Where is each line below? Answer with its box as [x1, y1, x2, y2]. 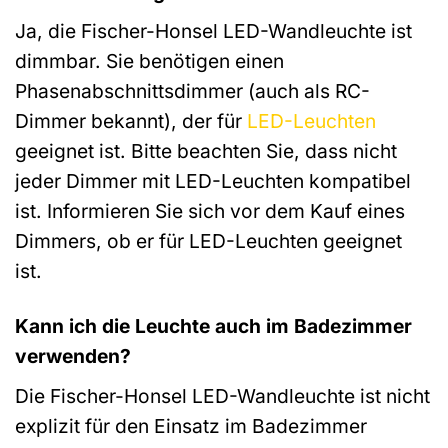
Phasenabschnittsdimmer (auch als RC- [15, 79, 370, 104]
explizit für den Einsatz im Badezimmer [15, 413, 367, 438]
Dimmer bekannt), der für [15, 109, 247, 134]
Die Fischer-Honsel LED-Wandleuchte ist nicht [15, 383, 430, 408]
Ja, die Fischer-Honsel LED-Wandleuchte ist [15, 19, 412, 44]
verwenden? [15, 344, 131, 369]
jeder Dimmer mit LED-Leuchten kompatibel [15, 169, 411, 194]
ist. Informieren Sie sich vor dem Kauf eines [15, 199, 405, 224]
